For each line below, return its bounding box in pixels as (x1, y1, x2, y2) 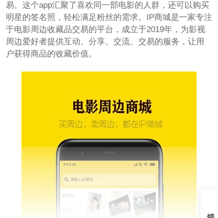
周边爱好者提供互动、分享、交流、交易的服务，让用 (5, 36, 204, 46)
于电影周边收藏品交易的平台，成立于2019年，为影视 (5, 24, 205, 34)
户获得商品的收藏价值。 (5, 49, 97, 58)
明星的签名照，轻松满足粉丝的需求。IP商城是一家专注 (5, 12, 212, 22)
